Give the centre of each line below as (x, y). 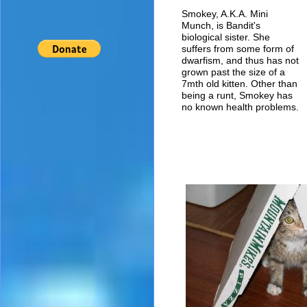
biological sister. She (226, 37)
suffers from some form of (238, 49)
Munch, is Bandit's (221, 25)
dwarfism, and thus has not (240, 60)
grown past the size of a (233, 72)
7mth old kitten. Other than (240, 84)
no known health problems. (240, 107)
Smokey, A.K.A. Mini (225, 14)
